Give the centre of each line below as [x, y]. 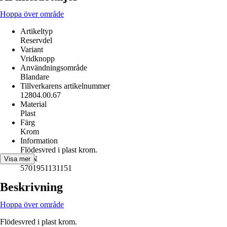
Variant [32, 49]
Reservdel [36, 40]
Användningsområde [54, 68]
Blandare [35, 77]
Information [39, 141]
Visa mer [17, 159]
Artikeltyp [36, 31]
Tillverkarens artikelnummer [65, 86]
